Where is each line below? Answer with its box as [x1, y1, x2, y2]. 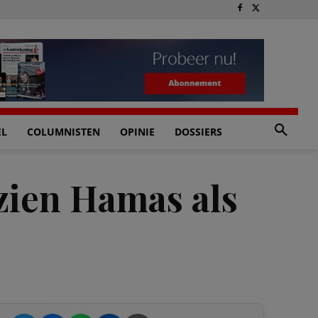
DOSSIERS [175, 125, 222, 138]
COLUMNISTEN [27, 125, 100, 138]
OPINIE [120, 125, 155, 138]
